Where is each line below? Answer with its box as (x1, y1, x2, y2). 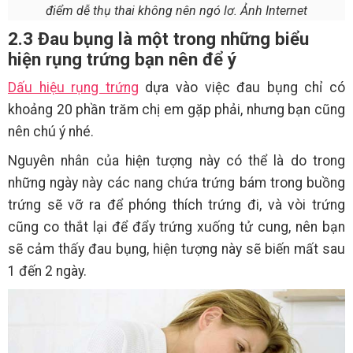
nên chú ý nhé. (8, 123, 94, 139)
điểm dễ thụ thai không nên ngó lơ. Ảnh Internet (46, 2, 307, 18)
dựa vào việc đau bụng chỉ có (138, 79, 346, 95)
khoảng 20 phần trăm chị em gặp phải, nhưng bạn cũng (8, 101, 345, 117)
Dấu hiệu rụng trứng (8, 79, 139, 95)
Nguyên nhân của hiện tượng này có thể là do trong (8, 152, 345, 169)
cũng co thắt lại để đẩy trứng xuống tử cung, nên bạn (8, 218, 345, 235)
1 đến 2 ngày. (8, 262, 87, 279)
